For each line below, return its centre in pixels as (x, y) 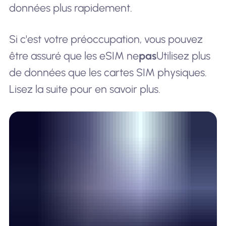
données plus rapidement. (70, 8)
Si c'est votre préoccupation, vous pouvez (106, 39)
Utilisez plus (183, 55)
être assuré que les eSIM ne (74, 55)
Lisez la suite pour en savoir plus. (84, 89)
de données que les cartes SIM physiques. (108, 72)
